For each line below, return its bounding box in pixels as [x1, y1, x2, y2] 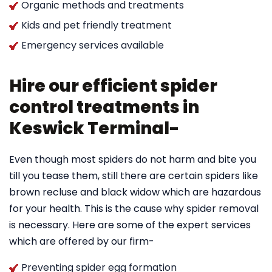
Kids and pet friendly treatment [21, 18, 172, 32]
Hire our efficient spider [9, 74, 217, 98]
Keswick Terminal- [9, 117, 180, 140]
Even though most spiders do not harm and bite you [9, 152, 256, 166]
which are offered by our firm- [9, 234, 154, 248]
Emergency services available [21, 38, 164, 52]
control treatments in [9, 95, 199, 119]
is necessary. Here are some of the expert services [9, 218, 251, 232]
